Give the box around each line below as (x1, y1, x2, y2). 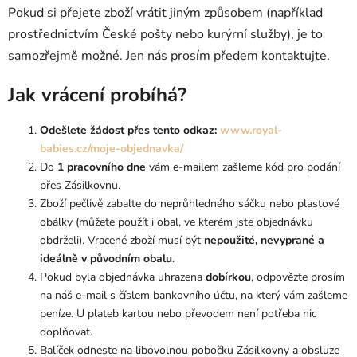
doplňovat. (40, 324, 92, 339)
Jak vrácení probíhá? (8, 81, 186, 108)
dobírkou (206, 269, 251, 284)
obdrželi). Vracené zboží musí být (40, 232, 204, 248)
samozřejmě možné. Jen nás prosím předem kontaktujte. (8, 46, 330, 65)
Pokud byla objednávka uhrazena (40, 269, 206, 284)
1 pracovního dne (57, 159, 146, 175)
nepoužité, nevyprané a (204, 232, 324, 248)
